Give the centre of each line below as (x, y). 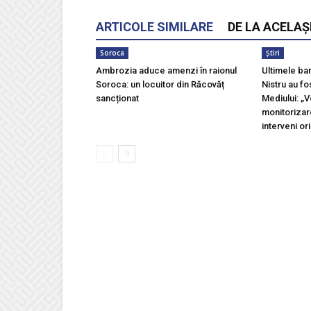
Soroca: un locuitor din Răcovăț (160, 84)
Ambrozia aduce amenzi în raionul (166, 70)
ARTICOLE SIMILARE (154, 27)
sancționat (117, 98)
